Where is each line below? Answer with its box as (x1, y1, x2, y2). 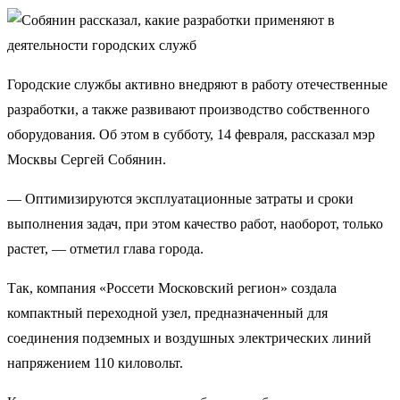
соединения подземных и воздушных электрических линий (7, 330, 371, 346)
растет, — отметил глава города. (7, 241, 204, 256)
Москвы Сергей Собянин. (7, 152, 166, 167)
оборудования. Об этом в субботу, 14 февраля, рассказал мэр (7, 127, 375, 142)
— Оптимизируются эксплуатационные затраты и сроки (7, 191, 354, 206)
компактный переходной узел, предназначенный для (7, 305, 328, 321)
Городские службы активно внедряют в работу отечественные (7, 77, 387, 92)
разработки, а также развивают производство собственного (7, 102, 370, 117)
